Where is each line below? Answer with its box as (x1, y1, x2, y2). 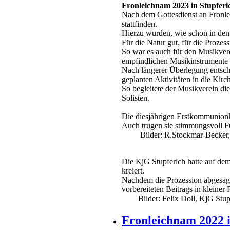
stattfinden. (122, 20, 157, 29)
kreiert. (122, 166, 144, 176)
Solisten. (122, 93, 149, 103)
